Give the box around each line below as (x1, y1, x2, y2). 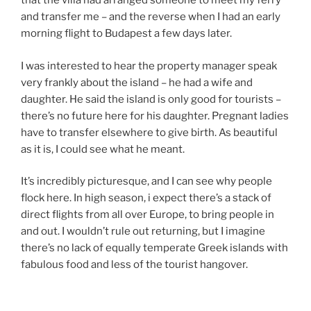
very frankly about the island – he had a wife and (21, 76, 253, 89)
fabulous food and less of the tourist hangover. (21, 258, 248, 271)
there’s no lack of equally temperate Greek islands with (21, 242, 288, 255)
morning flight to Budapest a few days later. (21, 27, 232, 40)
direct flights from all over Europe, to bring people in (21, 208, 274, 221)
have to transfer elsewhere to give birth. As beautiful (21, 126, 278, 139)
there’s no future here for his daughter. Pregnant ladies (21, 109, 289, 122)
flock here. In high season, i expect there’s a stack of (21, 192, 271, 205)
